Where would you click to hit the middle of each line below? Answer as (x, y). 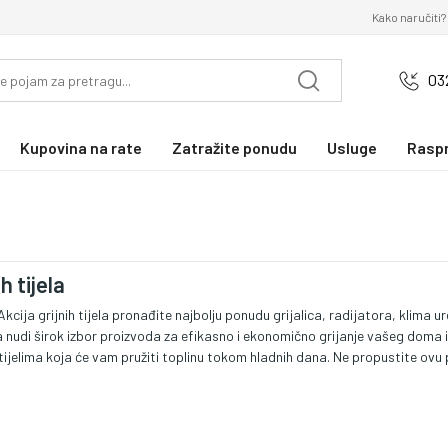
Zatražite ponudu (234, 147)
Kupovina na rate (81, 147)
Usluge (352, 147)
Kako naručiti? (408, 17)
